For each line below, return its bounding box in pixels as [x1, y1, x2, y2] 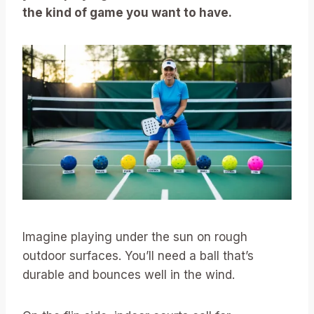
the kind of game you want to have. [22, 6, 232, 20]
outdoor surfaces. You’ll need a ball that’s [22, 249, 254, 264]
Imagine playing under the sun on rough [22, 230, 247, 245]
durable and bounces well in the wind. [22, 268, 235, 282]
